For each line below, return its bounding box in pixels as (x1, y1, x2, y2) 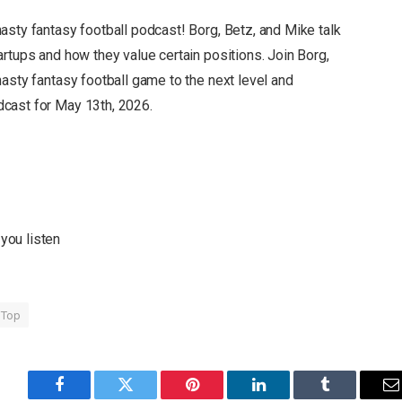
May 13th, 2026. (55, 96, 153, 114)
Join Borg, (267, 46, 329, 64)
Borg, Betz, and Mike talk (185, 21, 341, 39)
